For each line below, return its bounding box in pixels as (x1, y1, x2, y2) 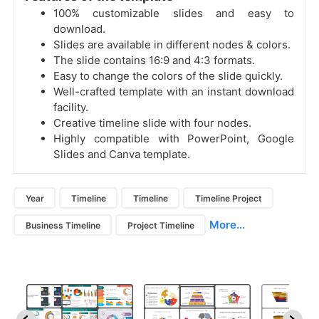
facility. (53, 100, 88, 115)
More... (209, 218, 245, 232)
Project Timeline (127, 219, 194, 231)
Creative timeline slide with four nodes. (53, 116, 251, 130)
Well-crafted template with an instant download (53, 85, 294, 99)
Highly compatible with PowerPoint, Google (53, 132, 294, 146)
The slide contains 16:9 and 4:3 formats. (53, 53, 255, 68)
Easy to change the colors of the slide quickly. (53, 69, 283, 83)
